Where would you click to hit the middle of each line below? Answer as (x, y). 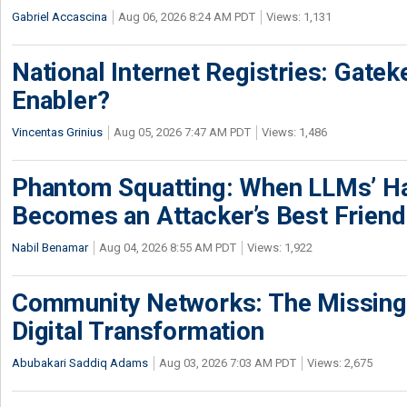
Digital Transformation (138, 331)
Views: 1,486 (294, 132)
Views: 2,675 (340, 363)
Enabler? (61, 100)
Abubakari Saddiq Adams (80, 363)
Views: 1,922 (280, 248)
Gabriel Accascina (60, 17)
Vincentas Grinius (57, 132)
